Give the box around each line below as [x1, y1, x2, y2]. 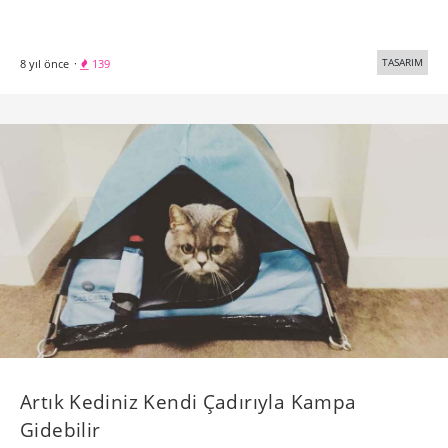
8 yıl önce [20, 55, 69, 71]
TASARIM [382, 54, 423, 69]
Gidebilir [20, 416, 101, 444]
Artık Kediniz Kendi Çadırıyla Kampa [20, 388, 357, 416]
